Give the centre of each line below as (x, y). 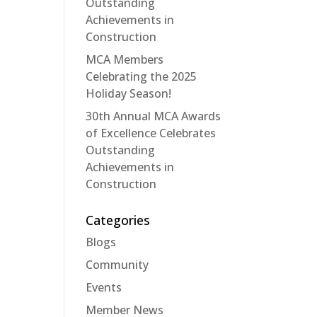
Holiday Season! (128, 93)
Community (117, 264)
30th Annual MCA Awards (153, 116)
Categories (117, 220)
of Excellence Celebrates (150, 133)
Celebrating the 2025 (141, 76)
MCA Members (124, 59)
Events (103, 287)
